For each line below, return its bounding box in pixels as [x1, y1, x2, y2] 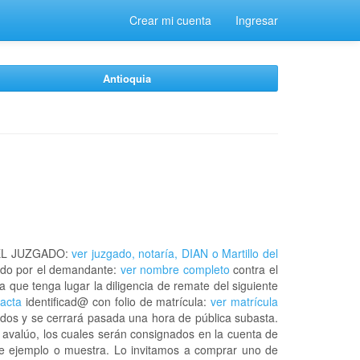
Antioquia [103, 71, 151, 86]
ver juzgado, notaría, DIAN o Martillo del [67, 245, 279, 261]
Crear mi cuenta [129, 12, 211, 28]
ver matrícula [211, 293, 279, 309]
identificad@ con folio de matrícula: [22, 293, 211, 309]
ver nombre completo [120, 261, 230, 277]
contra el [229, 261, 279, 277]
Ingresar [235, 12, 278, 28]
